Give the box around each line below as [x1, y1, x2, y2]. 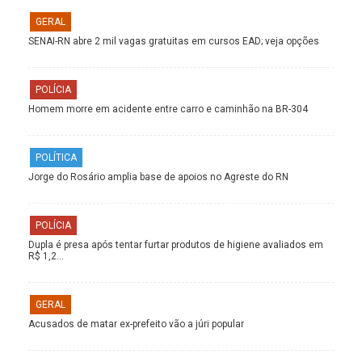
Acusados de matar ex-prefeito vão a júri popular [28, 318, 244, 330]
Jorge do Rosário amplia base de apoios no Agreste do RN [28, 171, 288, 183]
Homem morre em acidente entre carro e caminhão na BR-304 [28, 103, 308, 116]
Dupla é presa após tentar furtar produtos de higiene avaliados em [28, 239, 323, 251]
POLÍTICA [36, 152, 77, 164]
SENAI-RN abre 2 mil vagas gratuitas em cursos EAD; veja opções [28, 36, 319, 48]
